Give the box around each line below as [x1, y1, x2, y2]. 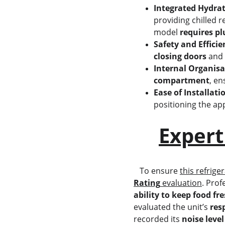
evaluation [160, 177, 202, 188]
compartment [153, 75, 209, 86]
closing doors [153, 51, 206, 62]
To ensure [139, 165, 180, 176]
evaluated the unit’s [133, 201, 210, 212]
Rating [133, 177, 160, 188]
